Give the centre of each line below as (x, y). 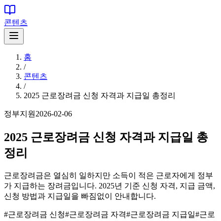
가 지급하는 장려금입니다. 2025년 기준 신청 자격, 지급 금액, (110, 185)
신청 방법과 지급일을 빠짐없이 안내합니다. (80, 196)
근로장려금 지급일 (163, 214)
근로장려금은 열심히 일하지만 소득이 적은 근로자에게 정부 (109, 175)
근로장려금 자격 (98, 214)
